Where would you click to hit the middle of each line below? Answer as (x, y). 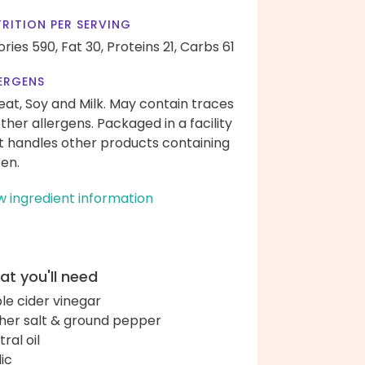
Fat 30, (82, 47)
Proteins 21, (142, 47)
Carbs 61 (207, 47)
